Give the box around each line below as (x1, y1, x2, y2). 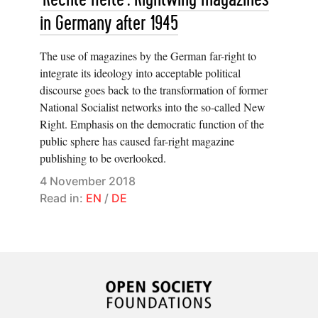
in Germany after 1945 (40, 13, 178, 34)
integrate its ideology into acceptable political (40, 65, 241, 80)
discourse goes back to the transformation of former (40, 82, 268, 97)
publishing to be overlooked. (40, 150, 166, 165)
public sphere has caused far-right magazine (40, 133, 234, 148)
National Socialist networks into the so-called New (40, 99, 265, 114)
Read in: (40, 191, 86, 205)
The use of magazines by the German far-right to (40, 48, 256, 63)
